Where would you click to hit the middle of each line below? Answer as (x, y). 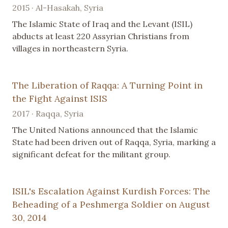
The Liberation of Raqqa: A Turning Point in (107, 85)
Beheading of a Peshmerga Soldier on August (111, 205)
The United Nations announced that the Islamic (105, 130)
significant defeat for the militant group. (91, 154)
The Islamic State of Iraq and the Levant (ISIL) (102, 24)
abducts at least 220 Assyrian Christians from (101, 36)
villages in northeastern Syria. (70, 49)
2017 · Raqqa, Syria (48, 114)
